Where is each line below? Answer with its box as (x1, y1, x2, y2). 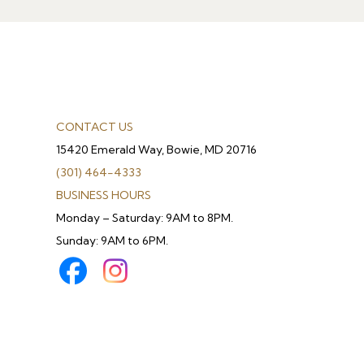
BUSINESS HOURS (56, 187, 151, 202)
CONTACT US (56, 119, 133, 134)
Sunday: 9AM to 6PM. (56, 232, 168, 248)
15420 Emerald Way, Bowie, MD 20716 (56, 141, 257, 157)
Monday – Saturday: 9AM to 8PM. (56, 210, 233, 225)
